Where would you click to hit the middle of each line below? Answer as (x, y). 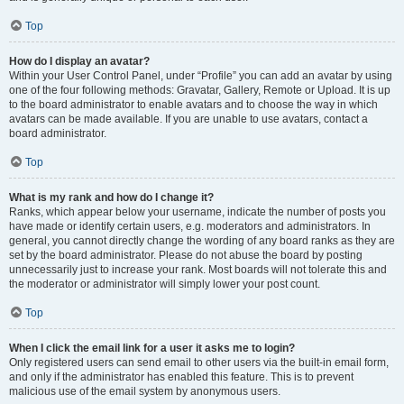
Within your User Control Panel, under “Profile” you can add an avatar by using (201, 76)
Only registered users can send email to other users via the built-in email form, (199, 363)
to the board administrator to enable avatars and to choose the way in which (193, 105)
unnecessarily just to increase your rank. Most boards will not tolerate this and (198, 270)
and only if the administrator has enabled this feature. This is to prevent (181, 377)
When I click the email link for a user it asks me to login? (152, 348)
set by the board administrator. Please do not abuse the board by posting (186, 255)
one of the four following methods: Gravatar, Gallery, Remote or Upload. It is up (200, 90)
